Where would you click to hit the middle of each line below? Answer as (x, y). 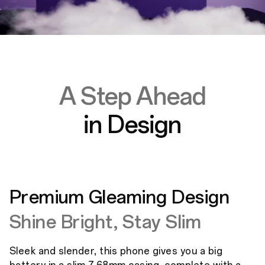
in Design (132, 125)
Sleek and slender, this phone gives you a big (116, 251)
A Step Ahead (132, 97)
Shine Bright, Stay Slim (106, 222)
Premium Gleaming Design (120, 198)
